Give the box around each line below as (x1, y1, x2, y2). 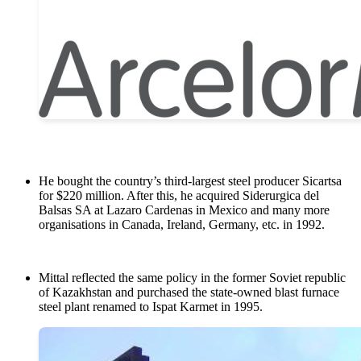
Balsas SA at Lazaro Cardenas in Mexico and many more (39, 203, 330, 218)
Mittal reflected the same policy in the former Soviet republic (39, 271, 346, 285)
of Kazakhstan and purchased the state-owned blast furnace (39, 285, 339, 300)
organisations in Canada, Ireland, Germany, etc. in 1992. (39, 218, 325, 232)
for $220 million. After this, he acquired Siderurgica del (39, 189, 319, 203)
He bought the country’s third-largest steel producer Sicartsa (39, 174, 342, 189)
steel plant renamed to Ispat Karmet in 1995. (39, 300, 266, 314)
